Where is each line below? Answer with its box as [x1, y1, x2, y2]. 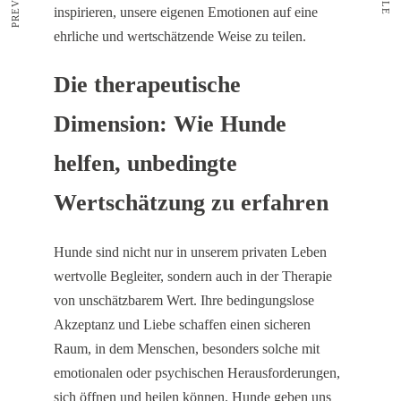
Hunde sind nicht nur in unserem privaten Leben [54, 244, 327, 260]
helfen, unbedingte [54, 150, 237, 177]
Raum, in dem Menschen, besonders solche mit [54, 341, 320, 357]
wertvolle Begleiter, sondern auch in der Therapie [54, 269, 332, 285]
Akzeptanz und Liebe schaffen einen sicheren [54, 317, 311, 333]
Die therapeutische [54, 72, 241, 98]
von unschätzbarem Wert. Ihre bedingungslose [54, 293, 314, 309]
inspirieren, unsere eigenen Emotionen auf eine [54, 4, 318, 20]
